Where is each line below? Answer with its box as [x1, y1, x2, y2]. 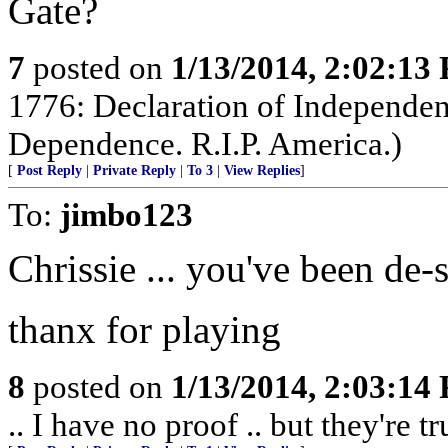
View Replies [224, 163, 300, 178]
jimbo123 [60, 196, 193, 233]
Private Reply [93, 163, 176, 178]
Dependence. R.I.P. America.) [8, 125, 402, 162]
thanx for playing [8, 308, 281, 351]
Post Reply [17, 163, 82, 178]
